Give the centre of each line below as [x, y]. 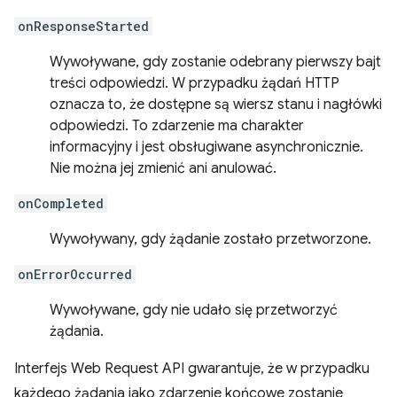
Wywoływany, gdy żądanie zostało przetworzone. [210, 239]
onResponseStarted [83, 26]
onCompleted [61, 203]
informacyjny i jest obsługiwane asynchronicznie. [206, 147]
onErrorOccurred [75, 274]
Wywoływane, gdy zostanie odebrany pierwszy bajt [215, 62]
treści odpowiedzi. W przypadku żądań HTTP [195, 83]
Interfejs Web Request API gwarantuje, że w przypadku [192, 369]
